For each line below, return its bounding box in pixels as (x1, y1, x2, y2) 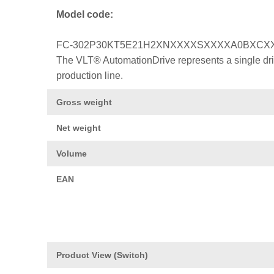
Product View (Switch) (56, 250, 148, 260)
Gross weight (56, 97, 112, 107)
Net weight (56, 122, 101, 133)
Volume (56, 148, 87, 158)
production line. (56, 70, 123, 81)
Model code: (56, 9, 113, 20)
